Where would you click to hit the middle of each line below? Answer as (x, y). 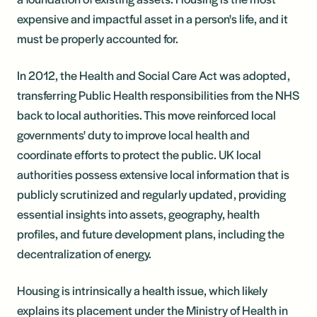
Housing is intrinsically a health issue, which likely (142, 290)
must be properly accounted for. (98, 38)
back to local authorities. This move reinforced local (146, 114)
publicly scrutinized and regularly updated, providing (151, 194)
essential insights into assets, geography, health (138, 213)
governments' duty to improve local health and (133, 134)
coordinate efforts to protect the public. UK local (139, 154)
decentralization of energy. (84, 253)
